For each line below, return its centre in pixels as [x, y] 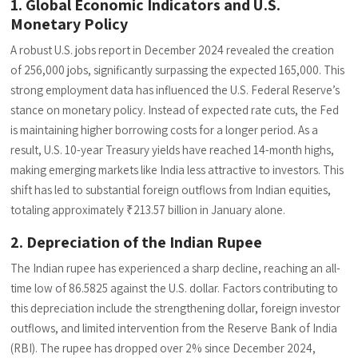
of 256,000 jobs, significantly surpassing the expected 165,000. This [178, 70]
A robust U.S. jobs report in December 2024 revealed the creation [173, 50]
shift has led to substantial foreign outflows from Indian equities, [171, 190]
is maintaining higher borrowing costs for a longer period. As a [165, 130]
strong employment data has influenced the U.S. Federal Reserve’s [175, 90]
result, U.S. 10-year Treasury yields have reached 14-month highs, [173, 150]
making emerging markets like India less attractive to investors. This [177, 170]
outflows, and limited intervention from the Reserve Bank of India [174, 328]
